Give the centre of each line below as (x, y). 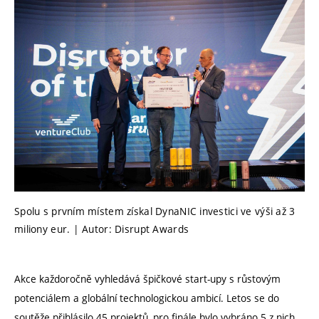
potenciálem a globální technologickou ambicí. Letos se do (147, 298)
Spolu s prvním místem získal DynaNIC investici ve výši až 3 (155, 211)
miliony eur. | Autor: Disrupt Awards (102, 229)
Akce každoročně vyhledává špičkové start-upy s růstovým (147, 279)
